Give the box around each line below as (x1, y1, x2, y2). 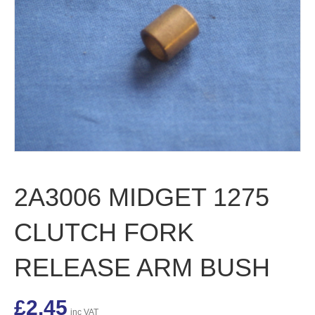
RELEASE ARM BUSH (14, 253, 270, 283)
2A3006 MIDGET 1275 (14, 183, 269, 212)
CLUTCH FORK (14, 218, 194, 247)
